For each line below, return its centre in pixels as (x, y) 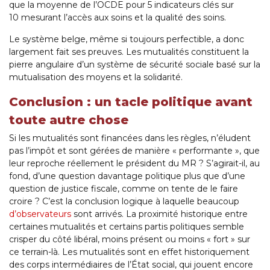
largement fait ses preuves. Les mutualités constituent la (129, 52)
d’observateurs (40, 214)
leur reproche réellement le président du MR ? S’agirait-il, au (134, 164)
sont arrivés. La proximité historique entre (159, 214)
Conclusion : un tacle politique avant (131, 102)
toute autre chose (69, 120)
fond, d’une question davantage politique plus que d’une (127, 176)
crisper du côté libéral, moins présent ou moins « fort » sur (130, 240)
